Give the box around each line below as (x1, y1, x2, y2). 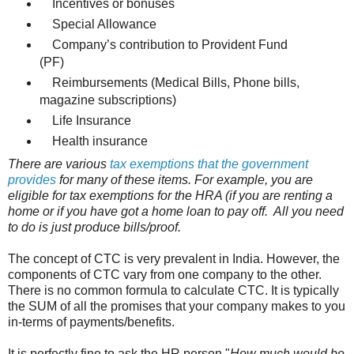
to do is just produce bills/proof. (8, 220, 181, 234)
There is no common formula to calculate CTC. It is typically (8, 284, 339, 297)
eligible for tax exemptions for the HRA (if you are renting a (8, 189, 333, 202)
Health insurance (39, 134, 148, 149)
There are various (8, 157, 110, 171)
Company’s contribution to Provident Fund (39, 38, 288, 52)
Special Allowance (39, 17, 156, 32)
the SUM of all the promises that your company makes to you (8, 299, 345, 313)
